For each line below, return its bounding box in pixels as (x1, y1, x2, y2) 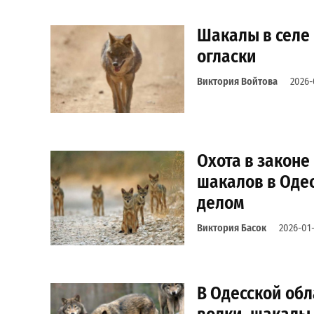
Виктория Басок (196, 222, 266, 235)
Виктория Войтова (196, 76, 278, 88)
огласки (196, 46, 257, 68)
